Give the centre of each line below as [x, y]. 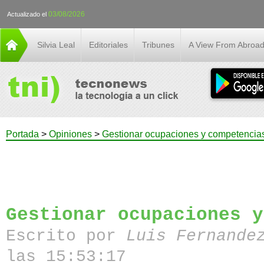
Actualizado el [28, 14]
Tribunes [158, 45]
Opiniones [70, 134]
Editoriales [108, 45]
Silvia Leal [56, 45]
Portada [22, 134]
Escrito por [66, 236]
